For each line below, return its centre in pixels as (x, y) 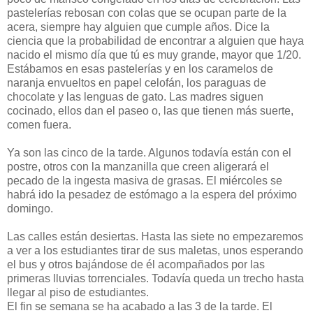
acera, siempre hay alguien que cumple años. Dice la (138, 27)
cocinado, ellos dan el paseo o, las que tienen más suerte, (150, 110)
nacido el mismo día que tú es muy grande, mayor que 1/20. (154, 54)
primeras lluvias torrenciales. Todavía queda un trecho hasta (155, 278)
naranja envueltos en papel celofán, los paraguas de (137, 82)
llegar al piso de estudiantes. (78, 292)
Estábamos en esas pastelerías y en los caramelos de (140, 68)
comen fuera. (39, 124)
